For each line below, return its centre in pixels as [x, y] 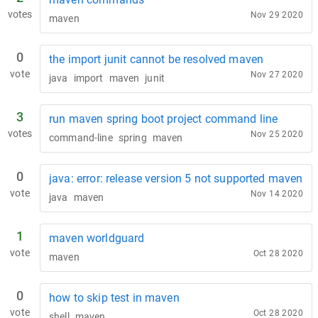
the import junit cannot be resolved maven [157, 59]
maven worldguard [97, 238]
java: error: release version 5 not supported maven [176, 179]
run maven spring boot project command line [164, 119]
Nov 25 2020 [276, 134]
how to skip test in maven [114, 298]
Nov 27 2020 [276, 75]
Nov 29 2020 [276, 15]
